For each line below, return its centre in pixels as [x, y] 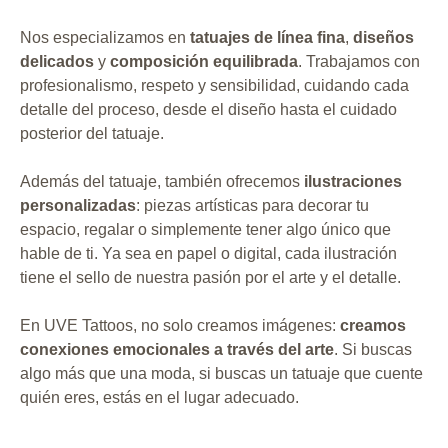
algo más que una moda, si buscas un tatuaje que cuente [221, 373]
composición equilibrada [204, 61]
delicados [57, 61]
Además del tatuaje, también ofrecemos [162, 181]
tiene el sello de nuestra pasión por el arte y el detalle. [210, 277]
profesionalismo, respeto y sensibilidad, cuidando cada [214, 85]
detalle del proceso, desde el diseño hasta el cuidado [208, 109]
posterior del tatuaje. [92, 133]
